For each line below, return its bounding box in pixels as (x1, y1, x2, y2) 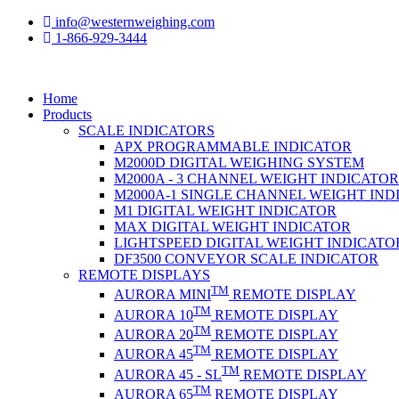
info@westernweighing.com (52, 14, 215, 29)
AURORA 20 (114, 326, 193, 342)
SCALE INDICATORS (78, 123, 215, 138)
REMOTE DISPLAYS (78, 267, 210, 282)
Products (43, 107, 92, 122)
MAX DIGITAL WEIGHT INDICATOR (114, 219, 351, 234)
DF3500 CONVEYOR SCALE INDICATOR (114, 251, 379, 266)
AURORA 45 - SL (114, 366, 222, 382)
